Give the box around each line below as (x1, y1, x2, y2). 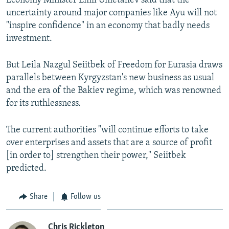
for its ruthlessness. (6, 99, 81, 109)
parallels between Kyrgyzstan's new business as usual (6, 73, 214, 83)
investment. (6, 34, 52, 44)
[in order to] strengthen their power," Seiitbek (6, 151, 186, 161)
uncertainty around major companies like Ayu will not (6, 8, 217, 18)
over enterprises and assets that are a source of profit (6, 138, 212, 148)
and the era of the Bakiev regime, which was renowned (6, 86, 221, 96)
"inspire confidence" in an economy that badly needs (6, 21, 210, 31)
